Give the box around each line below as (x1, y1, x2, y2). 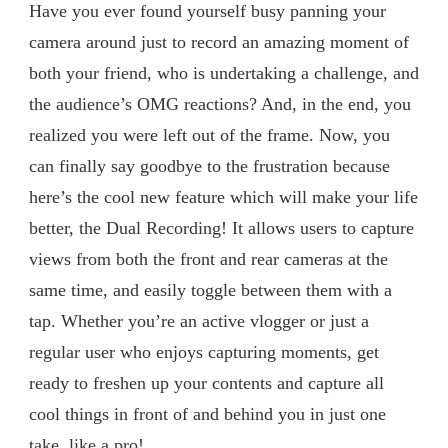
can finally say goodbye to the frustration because (29, 155, 390, 176)
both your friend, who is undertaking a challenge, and (29, 62, 419, 83)
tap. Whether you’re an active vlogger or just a (29, 310, 369, 331)
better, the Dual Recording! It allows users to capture (29, 217, 414, 238)
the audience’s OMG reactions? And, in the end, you (29, 93, 411, 114)
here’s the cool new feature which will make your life (29, 186, 418, 207)
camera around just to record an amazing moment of (29, 31, 409, 52)
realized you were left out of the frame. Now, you (29, 124, 390, 145)
